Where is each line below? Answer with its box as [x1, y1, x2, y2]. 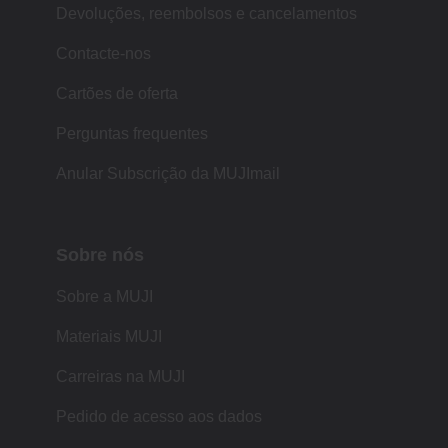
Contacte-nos [56, 45, 151, 63]
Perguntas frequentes [56, 125, 208, 143]
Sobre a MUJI [56, 288, 153, 306]
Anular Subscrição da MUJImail [56, 165, 280, 183]
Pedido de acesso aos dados [56, 408, 262, 426]
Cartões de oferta [56, 85, 178, 103]
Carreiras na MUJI [56, 368, 185, 386]
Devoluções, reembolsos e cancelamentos [56, 5, 357, 23]
